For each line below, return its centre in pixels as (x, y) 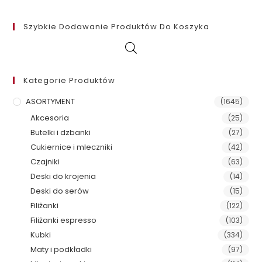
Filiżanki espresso (64, 220)
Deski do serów (60, 191)
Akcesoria (50, 118)
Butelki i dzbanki (61, 133)
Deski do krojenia (63, 177)
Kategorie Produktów (70, 81)
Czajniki (45, 162)
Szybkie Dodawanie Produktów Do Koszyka (117, 27)
